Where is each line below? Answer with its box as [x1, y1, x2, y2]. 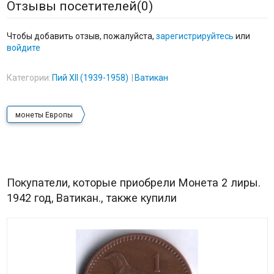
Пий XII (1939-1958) [51, 73, 128, 83]
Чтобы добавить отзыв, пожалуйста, [6, 31, 156, 42]
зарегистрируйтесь [155, 31, 234, 42]
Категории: [6, 73, 51, 83]
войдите [6, 43, 40, 53]
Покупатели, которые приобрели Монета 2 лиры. [6, 176, 261, 190]
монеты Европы [15, 111, 73, 120]
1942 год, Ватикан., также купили [6, 191, 177, 205]
